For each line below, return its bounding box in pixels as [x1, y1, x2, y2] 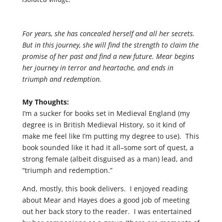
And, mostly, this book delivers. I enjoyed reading [22, 184, 188, 193]
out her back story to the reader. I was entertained [22, 207, 192, 216]
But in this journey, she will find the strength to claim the [22, 40, 199, 50]
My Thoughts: [22, 97, 69, 107]
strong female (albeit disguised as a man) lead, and [22, 154, 193, 164]
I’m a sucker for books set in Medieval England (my [22, 109, 190, 118]
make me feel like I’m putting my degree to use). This [22, 131, 199, 141]
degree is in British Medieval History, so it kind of [22, 120, 185, 129]
